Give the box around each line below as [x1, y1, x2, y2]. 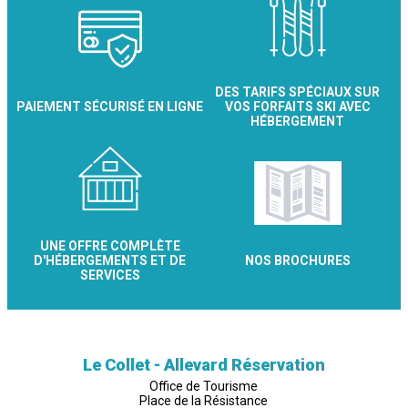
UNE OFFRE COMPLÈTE [40, 238, 180, 253]
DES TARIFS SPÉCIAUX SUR [215, 84, 381, 99]
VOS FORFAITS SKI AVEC [225, 98, 371, 114]
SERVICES [80, 267, 140, 282]
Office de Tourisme [149, 378, 259, 393]
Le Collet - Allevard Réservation [83, 354, 325, 374]
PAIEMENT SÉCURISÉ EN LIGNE [16, 98, 204, 114]
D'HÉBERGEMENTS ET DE [34, 252, 187, 268]
